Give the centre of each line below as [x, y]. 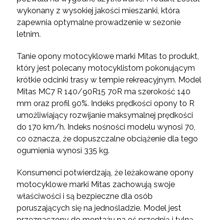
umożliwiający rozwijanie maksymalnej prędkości [105, 115]
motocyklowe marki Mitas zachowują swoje [96, 185]
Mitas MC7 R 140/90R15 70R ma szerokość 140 [103, 92]
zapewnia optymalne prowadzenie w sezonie [98, 23]
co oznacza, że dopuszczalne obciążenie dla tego [107, 139]
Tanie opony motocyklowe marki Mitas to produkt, [108, 56]
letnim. [29, 34]
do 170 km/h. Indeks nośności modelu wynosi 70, [106, 127]
